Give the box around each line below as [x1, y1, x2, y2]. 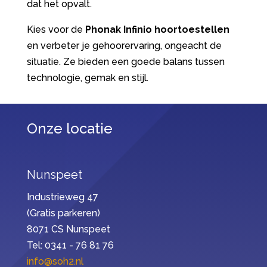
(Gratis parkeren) [26, 207, 100, 219]
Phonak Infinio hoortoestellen [85, 24, 229, 36]
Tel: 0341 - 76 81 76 [26, 240, 114, 252]
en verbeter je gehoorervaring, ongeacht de [26, 40, 222, 52]
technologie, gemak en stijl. [26, 72, 148, 84]
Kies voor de [26, 24, 85, 36]
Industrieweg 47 [26, 191, 98, 203]
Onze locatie [26, 120, 113, 138]
